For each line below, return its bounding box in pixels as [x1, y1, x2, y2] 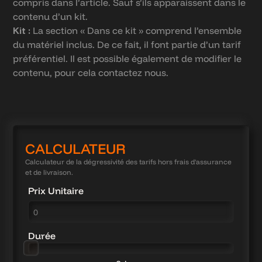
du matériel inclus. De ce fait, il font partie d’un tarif [13, 39, 242, 50]
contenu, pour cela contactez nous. [13, 67, 169, 78]
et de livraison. [25, 168, 74, 177]
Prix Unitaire [28, 185, 84, 197]
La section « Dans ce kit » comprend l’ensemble [30, 25, 242, 36]
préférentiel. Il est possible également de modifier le [13, 53, 242, 64]
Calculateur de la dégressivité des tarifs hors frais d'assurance [25, 157, 232, 167]
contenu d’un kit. [13, 11, 88, 22]
